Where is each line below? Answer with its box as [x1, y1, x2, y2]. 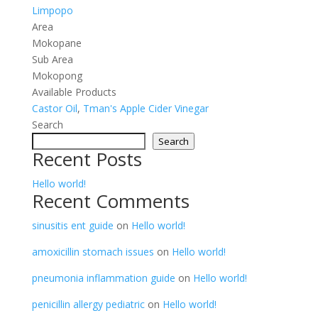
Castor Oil [31, 102, 77, 115]
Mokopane [31, 36, 82, 50]
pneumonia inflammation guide [31, 271, 175, 285]
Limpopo [31, 4, 73, 17]
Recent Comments [31, 188, 190, 214]
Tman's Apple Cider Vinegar [82, 102, 209, 115]
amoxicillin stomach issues [31, 245, 154, 258]
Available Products [31, 85, 116, 99]
